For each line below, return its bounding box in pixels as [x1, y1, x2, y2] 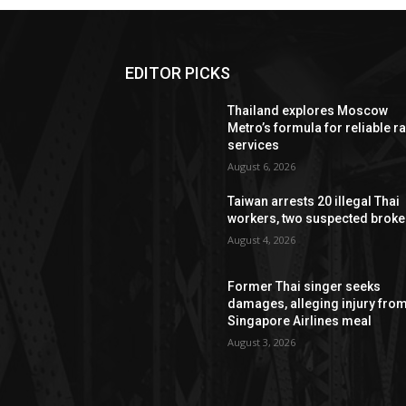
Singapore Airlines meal [227, 313, 372, 328]
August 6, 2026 [227, 159, 296, 173]
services [227, 137, 280, 152]
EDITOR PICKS [125, 63, 230, 82]
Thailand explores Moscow [227, 102, 389, 118]
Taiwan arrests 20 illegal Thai [227, 193, 401, 208]
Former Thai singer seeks [227, 278, 382, 294]
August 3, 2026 [227, 334, 296, 349]
